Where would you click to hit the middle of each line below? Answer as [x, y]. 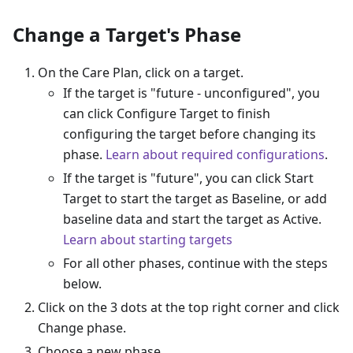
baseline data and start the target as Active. [192, 219]
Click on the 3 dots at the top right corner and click [189, 307]
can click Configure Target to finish [167, 113]
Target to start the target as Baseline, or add [195, 198]
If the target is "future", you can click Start [188, 178]
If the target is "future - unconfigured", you [191, 93]
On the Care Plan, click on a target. [141, 72]
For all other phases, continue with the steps [195, 263]
